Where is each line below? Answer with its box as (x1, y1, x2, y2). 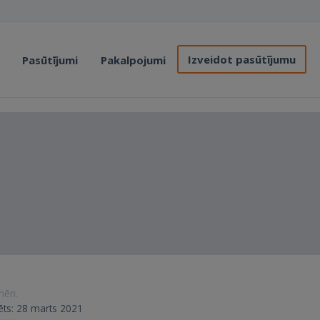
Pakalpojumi (101, 53, 166, 67)
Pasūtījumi (22, 53, 78, 67)
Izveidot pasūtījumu (188, 52, 296, 66)
